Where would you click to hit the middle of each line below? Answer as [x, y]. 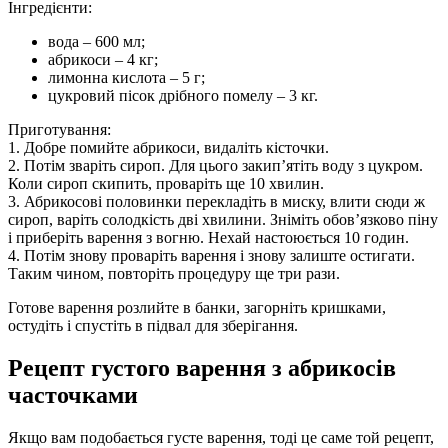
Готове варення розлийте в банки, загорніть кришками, [197, 308]
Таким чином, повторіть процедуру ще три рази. [174, 274]
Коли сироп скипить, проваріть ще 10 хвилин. [166, 184]
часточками [73, 395]
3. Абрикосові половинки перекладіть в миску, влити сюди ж [216, 202]
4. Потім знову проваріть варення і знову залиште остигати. [211, 256]
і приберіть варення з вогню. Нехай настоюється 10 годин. [208, 238]
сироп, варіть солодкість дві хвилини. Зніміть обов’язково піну [223, 220]
